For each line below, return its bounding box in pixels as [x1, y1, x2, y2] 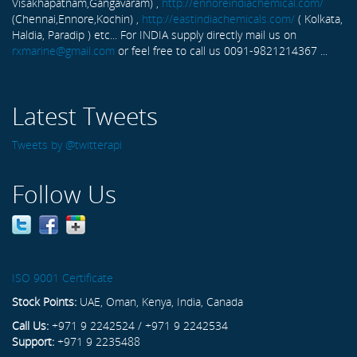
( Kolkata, [295, 11, 343, 27]
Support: [12, 334, 54, 350]
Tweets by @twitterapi [12, 137, 122, 153]
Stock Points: [12, 294, 76, 310]
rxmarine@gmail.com [12, 43, 115, 59]
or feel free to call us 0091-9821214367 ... [115, 43, 328, 59]
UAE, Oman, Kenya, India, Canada [76, 294, 243, 310]
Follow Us [12, 178, 116, 211]
